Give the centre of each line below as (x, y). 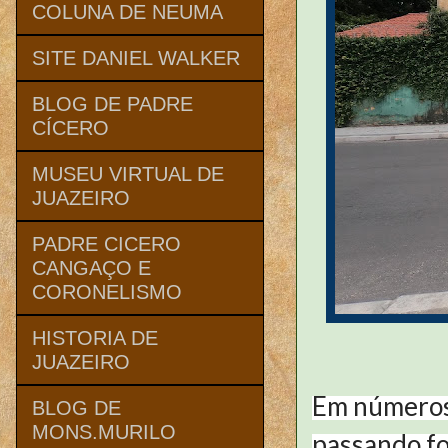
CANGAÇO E (91, 267)
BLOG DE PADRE (112, 103)
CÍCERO (70, 127)
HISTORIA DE (95, 337)
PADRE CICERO (106, 243)
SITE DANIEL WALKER (136, 57)
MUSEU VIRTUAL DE (128, 173)
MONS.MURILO (104, 431)
